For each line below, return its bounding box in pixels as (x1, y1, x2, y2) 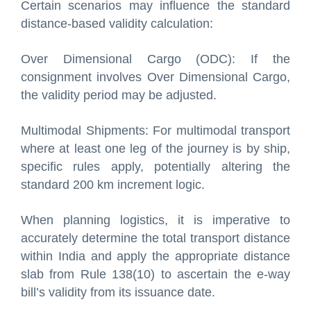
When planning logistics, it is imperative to (21, 212, 290, 227)
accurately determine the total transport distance (21, 230, 290, 245)
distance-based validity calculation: (21, 16, 213, 31)
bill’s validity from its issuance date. (21, 285, 215, 299)
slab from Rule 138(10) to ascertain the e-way (21, 267, 290, 281)
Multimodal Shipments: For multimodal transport (21, 123, 290, 137)
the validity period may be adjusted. (21, 87, 217, 102)
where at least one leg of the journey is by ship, (21, 141, 290, 155)
